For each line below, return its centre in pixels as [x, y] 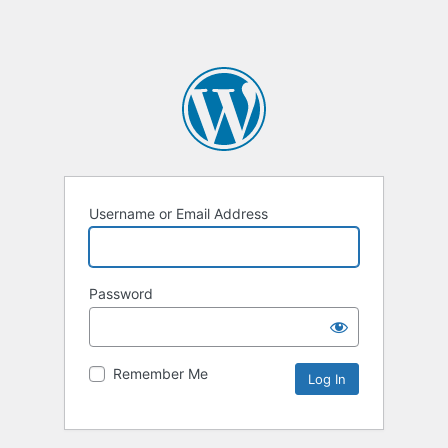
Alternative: [245, 374]
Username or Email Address [178, 214]
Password [121, 294]
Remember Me [160, 374]
